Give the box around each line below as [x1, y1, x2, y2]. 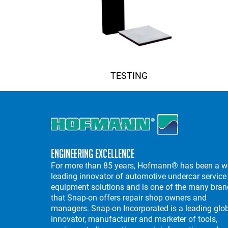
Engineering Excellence [51, 147, 134, 160]
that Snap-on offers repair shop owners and [51, 193, 207, 203]
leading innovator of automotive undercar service [51, 172, 226, 182]
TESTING [110, 70, 148, 81]
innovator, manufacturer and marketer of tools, [51, 214, 217, 224]
